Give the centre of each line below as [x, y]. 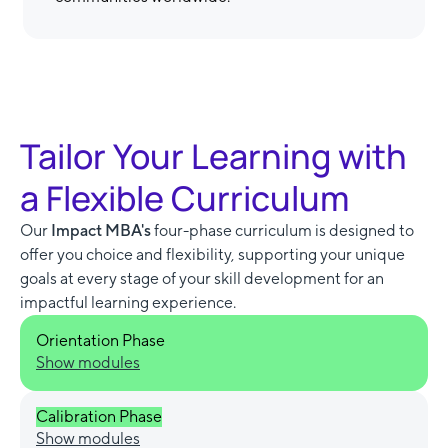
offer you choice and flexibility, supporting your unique [212, 255]
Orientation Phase [100, 341]
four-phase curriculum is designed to [284, 231]
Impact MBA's [102, 231]
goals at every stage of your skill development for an [202, 279]
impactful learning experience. [128, 303]
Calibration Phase [99, 417]
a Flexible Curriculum [184, 198]
